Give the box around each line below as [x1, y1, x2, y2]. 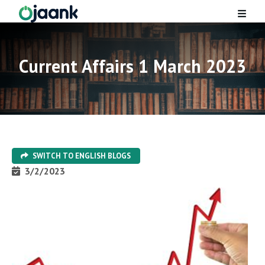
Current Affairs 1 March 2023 [19, 54, 246, 77]
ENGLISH [75, 151, 106, 161]
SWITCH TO [31, 151, 74, 161]
